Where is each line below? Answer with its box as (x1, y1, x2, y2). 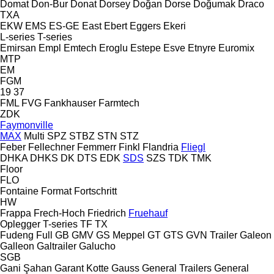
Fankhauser (44, 97, 96, 108)
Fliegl (181, 141, 206, 152)
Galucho (79, 240, 116, 251)
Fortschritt (74, 185, 117, 196)
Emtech (64, 42, 97, 53)
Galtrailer (37, 240, 76, 251)
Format (41, 185, 72, 196)
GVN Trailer (186, 229, 237, 240)
